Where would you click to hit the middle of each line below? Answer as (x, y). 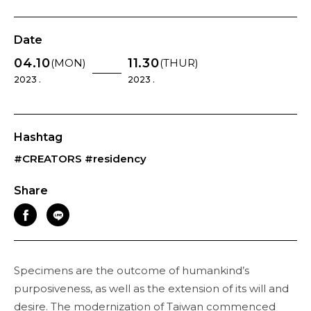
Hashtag (38, 137)
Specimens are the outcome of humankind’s (132, 270)
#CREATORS (48, 159)
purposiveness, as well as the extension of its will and (151, 288)
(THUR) (179, 63)
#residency (116, 159)
